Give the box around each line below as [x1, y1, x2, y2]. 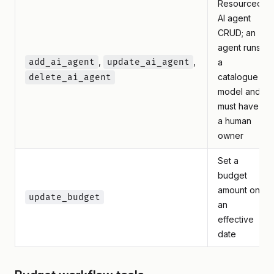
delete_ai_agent [29, 72, 111, 83]
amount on [218, 185, 260, 195]
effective [218, 214, 254, 224]
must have [218, 101, 259, 111]
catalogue [218, 72, 258, 82]
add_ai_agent [29, 57, 95, 67]
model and [218, 86, 261, 97]
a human [218, 116, 251, 126]
